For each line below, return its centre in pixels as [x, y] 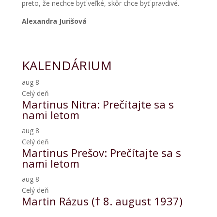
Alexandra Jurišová [54, 21]
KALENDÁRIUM [67, 65]
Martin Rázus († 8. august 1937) [102, 201]
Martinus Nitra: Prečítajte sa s [98, 104]
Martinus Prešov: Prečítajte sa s [101, 152]
